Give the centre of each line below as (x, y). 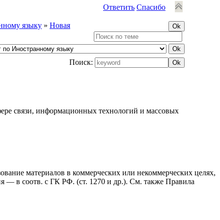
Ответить (119, 7)
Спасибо (151, 7)
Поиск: (82, 62)
